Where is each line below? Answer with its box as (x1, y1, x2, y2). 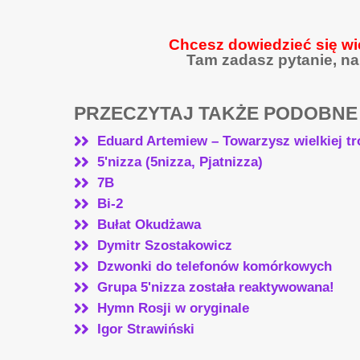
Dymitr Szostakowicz (93, 238, 232, 253)
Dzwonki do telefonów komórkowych (93, 259, 332, 274)
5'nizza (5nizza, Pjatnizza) (93, 154, 263, 170)
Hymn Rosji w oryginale (93, 301, 249, 316)
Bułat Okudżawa (93, 217, 201, 232)
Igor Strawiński (93, 321, 194, 337)
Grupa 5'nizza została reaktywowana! (93, 280, 334, 295)
